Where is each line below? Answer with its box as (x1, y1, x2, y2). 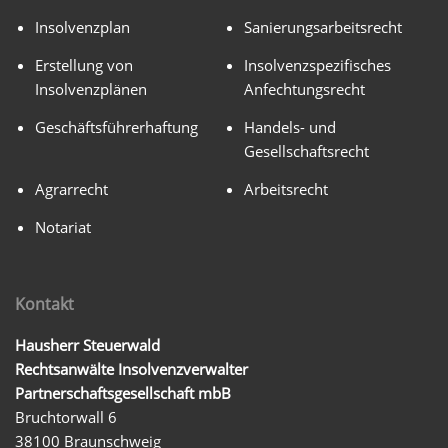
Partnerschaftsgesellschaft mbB (15, 383, 231, 404)
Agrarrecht (35, 178, 108, 199)
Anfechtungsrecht (244, 78, 365, 99)
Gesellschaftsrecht (244, 140, 369, 161)
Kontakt (15, 293, 74, 316)
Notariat (35, 216, 91, 237)
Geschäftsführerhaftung (35, 116, 198, 137)
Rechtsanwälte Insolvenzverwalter (15, 359, 248, 380)
